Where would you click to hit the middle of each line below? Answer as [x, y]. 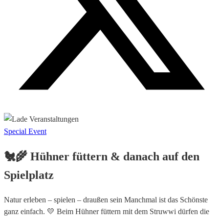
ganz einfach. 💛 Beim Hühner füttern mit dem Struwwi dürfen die [107, 211]
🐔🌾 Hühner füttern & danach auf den [102, 156]
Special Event [25, 131]
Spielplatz [29, 175]
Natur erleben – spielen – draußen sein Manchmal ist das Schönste [106, 199]
